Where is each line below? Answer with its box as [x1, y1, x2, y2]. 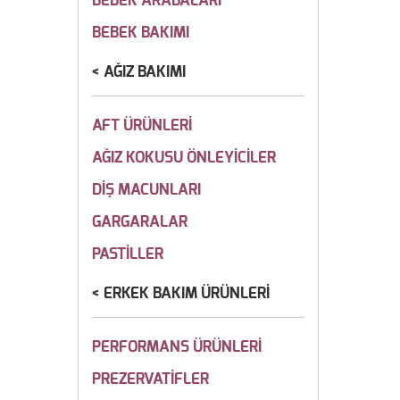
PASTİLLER [92, 246, 163, 262]
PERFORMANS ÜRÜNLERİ [92, 339, 262, 354]
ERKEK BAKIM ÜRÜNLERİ [104, 286, 270, 301]
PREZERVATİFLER [92, 371, 209, 387]
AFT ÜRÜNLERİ [92, 118, 192, 133]
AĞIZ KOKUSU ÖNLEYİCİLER [92, 150, 276, 165]
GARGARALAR [92, 214, 187, 229]
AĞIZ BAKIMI [104, 64, 186, 79]
